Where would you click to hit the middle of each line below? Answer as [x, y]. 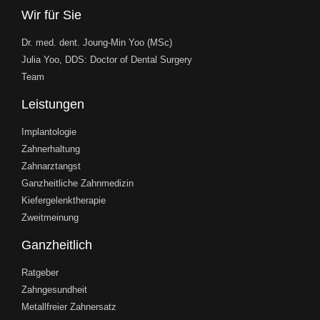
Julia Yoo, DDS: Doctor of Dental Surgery [107, 60]
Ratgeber [40, 273]
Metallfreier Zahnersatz [69, 307]
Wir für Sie [51, 15]
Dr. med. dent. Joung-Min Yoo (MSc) [97, 43]
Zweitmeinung [50, 218]
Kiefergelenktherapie [64, 201]
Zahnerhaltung [51, 149]
